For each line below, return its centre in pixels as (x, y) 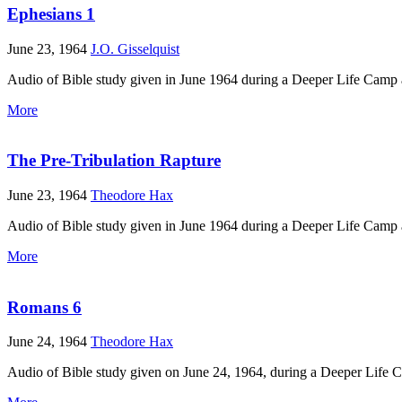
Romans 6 (44, 307)
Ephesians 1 (51, 13)
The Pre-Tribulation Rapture (114, 161)
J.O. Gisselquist (135, 48)
